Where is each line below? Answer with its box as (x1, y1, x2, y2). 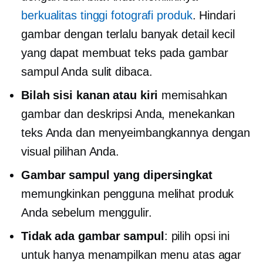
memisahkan (158, 88, 228, 102)
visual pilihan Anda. (21, 144, 119, 158)
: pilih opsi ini (164, 229, 230, 242)
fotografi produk (107, 8, 193, 22)
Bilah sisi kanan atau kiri (21, 88, 159, 102)
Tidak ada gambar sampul (21, 229, 164, 242)
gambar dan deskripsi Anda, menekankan (21, 107, 235, 120)
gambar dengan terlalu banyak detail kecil (21, 27, 235, 41)
